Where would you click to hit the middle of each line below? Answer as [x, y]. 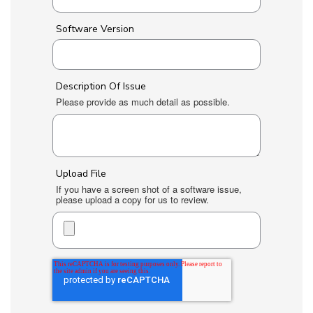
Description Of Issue [101, 86]
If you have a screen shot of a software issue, [149, 189]
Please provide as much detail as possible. [143, 102]
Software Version [95, 29]
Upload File [81, 174]
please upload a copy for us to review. [132, 199]
